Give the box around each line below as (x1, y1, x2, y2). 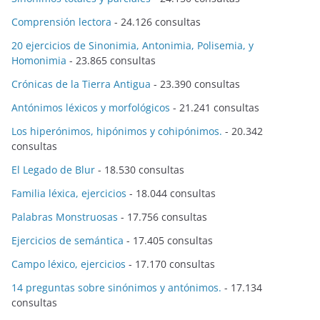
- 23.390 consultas (151, 77, 240, 91)
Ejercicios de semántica (11, 234, 124, 248)
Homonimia (11, 54, 66, 68)
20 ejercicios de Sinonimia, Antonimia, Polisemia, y (11, 39, 254, 53)
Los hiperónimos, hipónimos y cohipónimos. (11, 124, 222, 139)
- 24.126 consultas (111, 15, 201, 29)
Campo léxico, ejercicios (11, 257, 126, 271)
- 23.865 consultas (66, 54, 156, 68)
